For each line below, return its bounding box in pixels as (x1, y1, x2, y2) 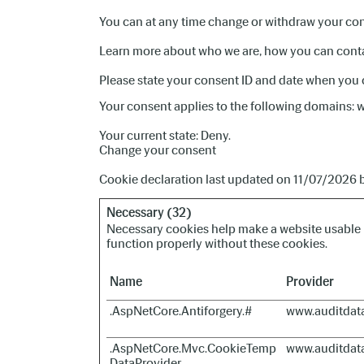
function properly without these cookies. (106, 236, 327, 251)
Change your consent (99, 142, 216, 158)
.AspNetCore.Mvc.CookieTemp (110, 340, 276, 356)
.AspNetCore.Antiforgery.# (110, 303, 252, 318)
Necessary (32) (106, 205, 192, 220)
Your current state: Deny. (99, 128, 233, 143)
